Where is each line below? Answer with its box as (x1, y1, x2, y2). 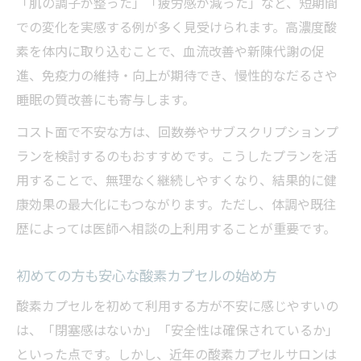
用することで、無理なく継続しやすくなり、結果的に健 (16, 170, 337, 190)
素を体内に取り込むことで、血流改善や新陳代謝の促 (16, 41, 325, 61)
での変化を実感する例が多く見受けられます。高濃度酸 (16, 17, 337, 37)
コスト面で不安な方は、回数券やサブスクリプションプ (16, 122, 338, 142)
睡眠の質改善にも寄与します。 (16, 89, 195, 110)
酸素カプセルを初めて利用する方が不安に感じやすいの (16, 296, 338, 316)
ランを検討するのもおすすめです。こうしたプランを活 (16, 146, 337, 166)
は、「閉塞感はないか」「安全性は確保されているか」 (16, 320, 338, 340)
